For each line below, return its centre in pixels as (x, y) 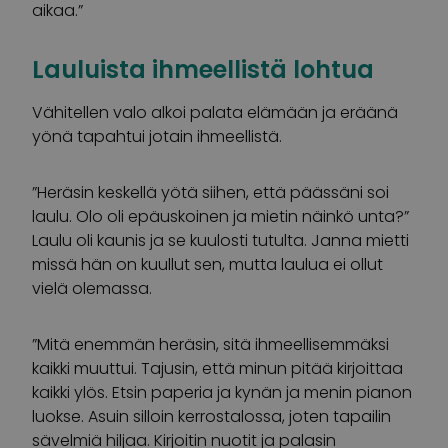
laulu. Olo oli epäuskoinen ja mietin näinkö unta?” (220, 216)
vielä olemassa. (92, 288)
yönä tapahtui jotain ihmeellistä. (157, 136)
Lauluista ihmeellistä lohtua (203, 69)
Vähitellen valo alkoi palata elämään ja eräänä (215, 112)
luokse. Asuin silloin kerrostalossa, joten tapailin (211, 416)
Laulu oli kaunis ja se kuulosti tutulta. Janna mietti (220, 240)
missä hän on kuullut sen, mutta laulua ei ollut (207, 264)
